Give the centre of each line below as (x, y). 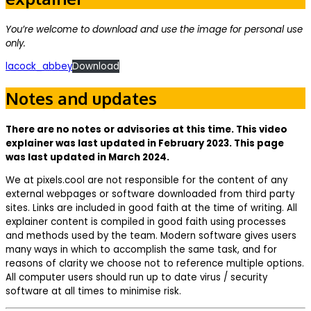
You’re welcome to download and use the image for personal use (154, 29)
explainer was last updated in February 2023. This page (145, 143)
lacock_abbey (39, 67)
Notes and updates (81, 98)
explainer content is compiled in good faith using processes (146, 222)
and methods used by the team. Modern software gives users (151, 236)
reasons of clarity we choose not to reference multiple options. (155, 264)
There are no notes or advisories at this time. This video (146, 129)
